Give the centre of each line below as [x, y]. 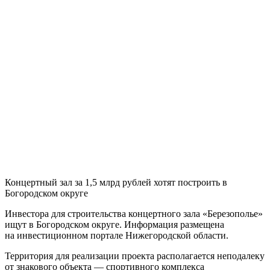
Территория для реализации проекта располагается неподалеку [135, 256]
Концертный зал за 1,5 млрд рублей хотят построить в [116, 182]
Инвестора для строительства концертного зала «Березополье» [134, 213]
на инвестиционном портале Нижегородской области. [117, 235]
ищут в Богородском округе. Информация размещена [115, 224]
